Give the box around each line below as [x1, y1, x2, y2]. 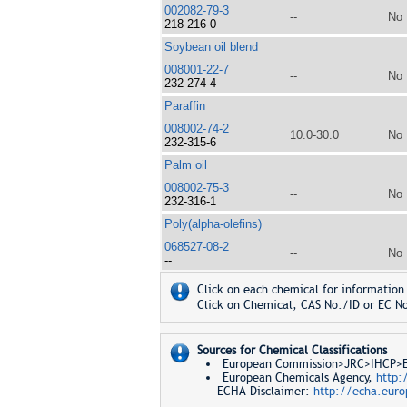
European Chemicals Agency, [222, 371, 376, 384]
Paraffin [164, 99, 205, 113]
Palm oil [164, 158, 207, 172]
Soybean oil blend [164, 40, 258, 54]
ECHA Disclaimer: [205, 384, 313, 398]
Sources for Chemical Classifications [196, 343, 387, 357]
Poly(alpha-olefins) [164, 217, 262, 231]
